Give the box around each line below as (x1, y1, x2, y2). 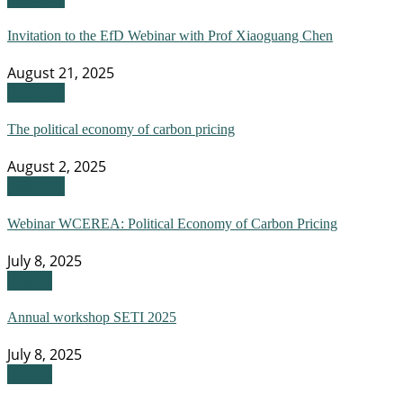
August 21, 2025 (7, 62, 114, 83)
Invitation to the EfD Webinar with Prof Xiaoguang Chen (7, 27, 333, 43)
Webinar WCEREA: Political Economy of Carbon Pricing (7, 215, 337, 231)
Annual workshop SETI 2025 (7, 309, 176, 326)
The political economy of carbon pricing (7, 121, 235, 138)
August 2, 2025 (7, 157, 106, 177)
